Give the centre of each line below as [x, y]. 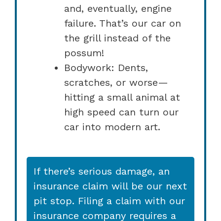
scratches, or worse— [116, 82]
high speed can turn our [121, 112]
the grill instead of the [117, 38]
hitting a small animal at [122, 97]
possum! [84, 53]
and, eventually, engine [118, 8]
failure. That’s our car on [123, 23]
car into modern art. [112, 127]
